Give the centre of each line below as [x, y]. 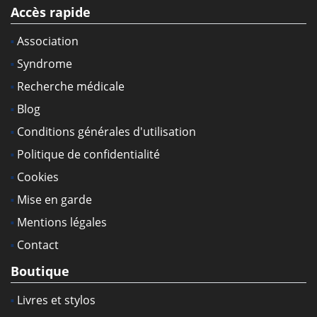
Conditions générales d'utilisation [106, 131]
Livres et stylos [56, 300]
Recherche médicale [71, 86]
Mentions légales [62, 222]
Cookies [38, 177]
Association [48, 41]
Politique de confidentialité [88, 154]
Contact [38, 244]
